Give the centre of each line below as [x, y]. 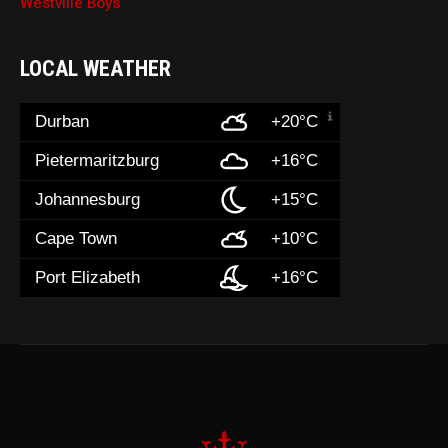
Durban [62, 121]
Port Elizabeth [88, 277]
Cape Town [76, 238]
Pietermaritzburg [97, 160]
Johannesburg [88, 199]
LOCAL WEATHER [96, 68]
